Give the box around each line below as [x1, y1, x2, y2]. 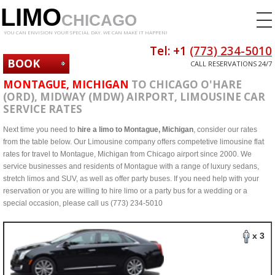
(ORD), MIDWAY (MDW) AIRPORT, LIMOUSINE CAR [3, 90, 265, 104]
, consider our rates [193, 125, 257, 134]
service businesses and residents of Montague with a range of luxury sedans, [3, 162, 259, 171]
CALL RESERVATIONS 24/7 [190, 59, 272, 68]
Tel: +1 [150, 43, 190, 59]
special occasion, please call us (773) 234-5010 [3, 199, 163, 207]
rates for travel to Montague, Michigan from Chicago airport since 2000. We [3, 150, 252, 158]
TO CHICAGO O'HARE [131, 77, 242, 91]
